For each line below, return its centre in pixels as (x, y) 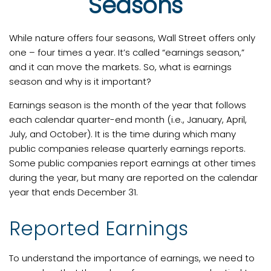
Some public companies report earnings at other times (132, 163)
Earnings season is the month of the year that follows (128, 105)
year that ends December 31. (73, 192)
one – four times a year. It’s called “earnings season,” (127, 52)
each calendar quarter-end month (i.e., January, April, (128, 119)
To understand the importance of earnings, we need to (132, 258)
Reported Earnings (99, 228)
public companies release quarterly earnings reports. (127, 149)
